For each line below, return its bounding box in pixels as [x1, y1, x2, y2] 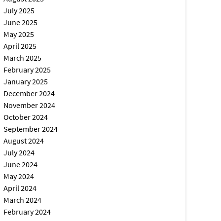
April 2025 [3, 41, 37, 51]
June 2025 [3, 17, 38, 27]
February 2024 [3, 207, 51, 217]
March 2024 [3, 195, 42, 205]
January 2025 [3, 76, 48, 86]
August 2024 [3, 136, 44, 146]
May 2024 [3, 171, 35, 181]
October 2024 [3, 112, 48, 122]
